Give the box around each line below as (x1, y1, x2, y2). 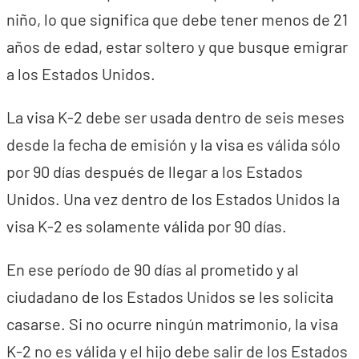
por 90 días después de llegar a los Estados (6, 162, 303, 181)
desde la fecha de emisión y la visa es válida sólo (6, 135, 341, 154)
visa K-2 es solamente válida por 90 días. (6, 216, 287, 236)
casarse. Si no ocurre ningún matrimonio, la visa (6, 314, 338, 333)
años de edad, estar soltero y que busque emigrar (6, 37, 348, 56)
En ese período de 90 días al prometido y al (6, 260, 299, 279)
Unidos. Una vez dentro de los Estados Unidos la (6, 189, 340, 208)
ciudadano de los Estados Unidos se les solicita (6, 287, 333, 306)
